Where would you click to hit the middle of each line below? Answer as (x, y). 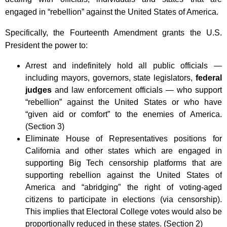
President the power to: (46, 45)
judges (39, 90)
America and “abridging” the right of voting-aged (124, 187)
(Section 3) (45, 126)
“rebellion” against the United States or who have (124, 102)
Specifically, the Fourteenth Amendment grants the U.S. (113, 32)
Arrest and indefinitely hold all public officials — (124, 65)
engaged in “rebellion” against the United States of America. (112, 12)
